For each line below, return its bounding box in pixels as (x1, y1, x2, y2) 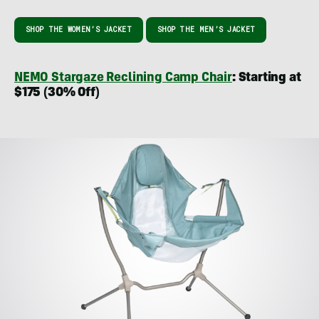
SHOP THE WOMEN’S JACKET (26, 25, 132, 35)
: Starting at (231, 72, 301, 85)
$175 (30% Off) (14, 87, 100, 100)
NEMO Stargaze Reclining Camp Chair (14, 72, 232, 85)
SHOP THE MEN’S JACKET (157, 25, 256, 35)
